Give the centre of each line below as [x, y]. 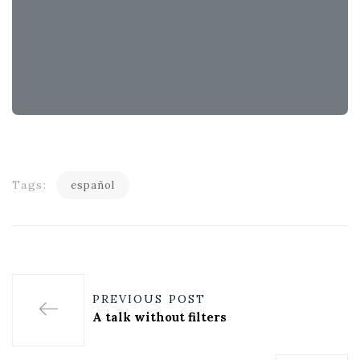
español [93, 185]
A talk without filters [160, 317]
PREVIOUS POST [149, 299]
